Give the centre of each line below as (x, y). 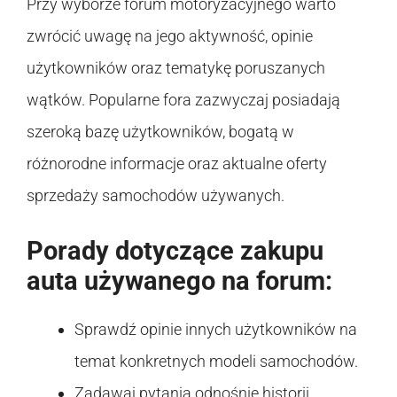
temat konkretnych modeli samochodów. (216, 362)
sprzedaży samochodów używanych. (156, 196)
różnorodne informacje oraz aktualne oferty (177, 164)
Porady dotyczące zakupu (175, 251)
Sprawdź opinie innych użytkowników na (216, 330)
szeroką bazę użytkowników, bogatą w (160, 132)
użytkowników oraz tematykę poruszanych (176, 68)
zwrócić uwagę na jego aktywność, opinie (170, 36)
